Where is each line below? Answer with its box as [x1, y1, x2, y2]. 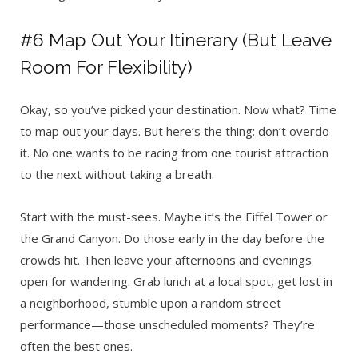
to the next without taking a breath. [20, 166, 214, 183]
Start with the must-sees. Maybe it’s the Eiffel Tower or [20, 209, 328, 225]
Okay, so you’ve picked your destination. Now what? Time [20, 101, 336, 118]
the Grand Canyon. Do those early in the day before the [20, 230, 324, 247]
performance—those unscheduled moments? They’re [20, 316, 315, 333]
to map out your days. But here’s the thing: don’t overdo [20, 123, 329, 140]
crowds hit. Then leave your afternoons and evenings [20, 252, 312, 268]
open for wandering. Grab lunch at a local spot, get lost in [20, 273, 332, 290]
